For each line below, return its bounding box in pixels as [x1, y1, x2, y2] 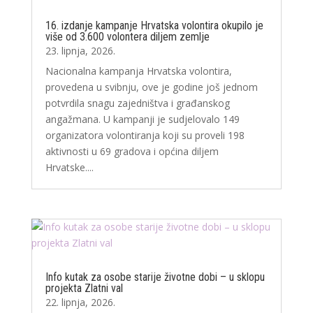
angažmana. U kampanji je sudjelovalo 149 [45, 112, 240, 126]
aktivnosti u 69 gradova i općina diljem [45, 145, 219, 159]
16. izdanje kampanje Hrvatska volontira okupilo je [45, 19, 263, 33]
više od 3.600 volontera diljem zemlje [45, 30, 210, 44]
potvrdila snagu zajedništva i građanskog [45, 96, 230, 110]
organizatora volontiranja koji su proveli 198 [45, 129, 245, 143]
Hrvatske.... [45, 161, 94, 175]
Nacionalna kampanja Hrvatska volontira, [45, 64, 232, 78]
